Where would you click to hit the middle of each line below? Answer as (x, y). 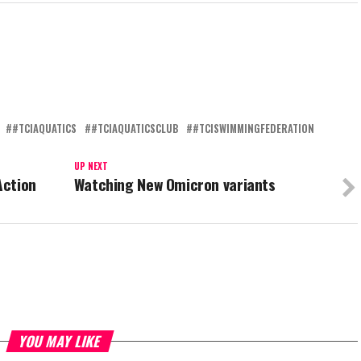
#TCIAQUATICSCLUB (135, 129)
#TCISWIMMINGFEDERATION (253, 129)
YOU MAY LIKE (60, 341)
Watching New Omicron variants (178, 185)
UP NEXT (91, 166)
